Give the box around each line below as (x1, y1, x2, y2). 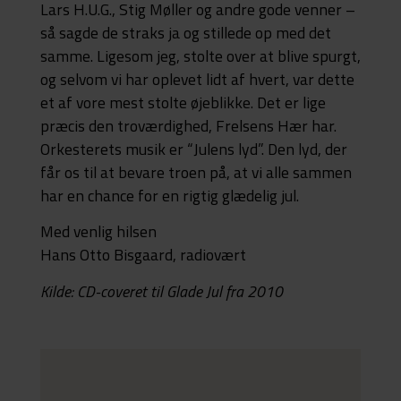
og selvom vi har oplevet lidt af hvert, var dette (39, 67, 354, 92)
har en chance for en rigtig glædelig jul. (39, 183, 299, 209)
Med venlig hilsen (39, 219, 157, 244)
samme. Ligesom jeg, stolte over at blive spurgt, (39, 44, 361, 69)
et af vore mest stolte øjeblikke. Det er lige (39, 90, 326, 115)
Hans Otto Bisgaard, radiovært (39, 243, 246, 268)
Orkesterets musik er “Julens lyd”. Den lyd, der (39, 137, 347, 162)
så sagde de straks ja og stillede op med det (39, 21, 331, 46)
